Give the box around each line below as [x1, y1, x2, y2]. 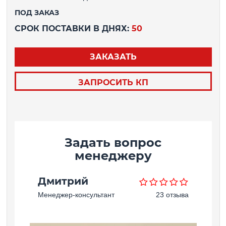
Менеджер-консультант [37, 190, 115, 199]
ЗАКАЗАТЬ [89, 51, 137, 62]
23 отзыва [155, 190, 189, 199]
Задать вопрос [65, 135, 161, 150]
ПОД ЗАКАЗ [14, 8, 59, 17]
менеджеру [74, 148, 152, 163]
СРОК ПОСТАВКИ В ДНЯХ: [14, 23, 132, 33]
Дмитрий [37, 175, 88, 187]
